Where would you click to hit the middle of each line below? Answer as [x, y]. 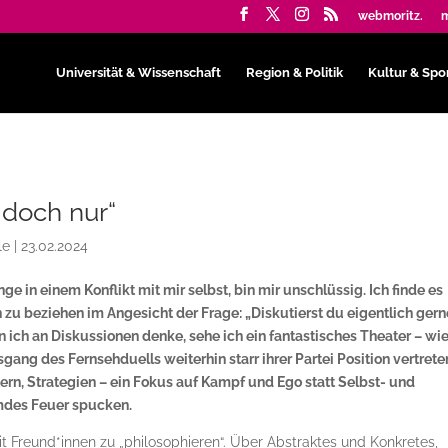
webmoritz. [390, 16]
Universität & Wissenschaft [138, 72]
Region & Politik [294, 72]
